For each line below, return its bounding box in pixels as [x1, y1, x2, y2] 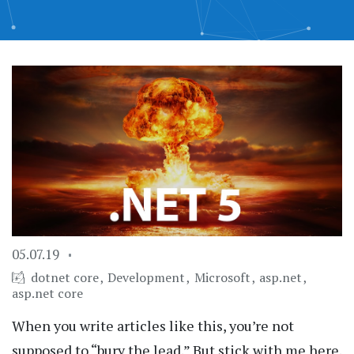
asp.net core [12, 284, 83, 303]
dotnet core [31, 269, 102, 287]
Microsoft [194, 269, 254, 287]
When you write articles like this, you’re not [12, 316, 294, 336]
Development [107, 269, 189, 287]
